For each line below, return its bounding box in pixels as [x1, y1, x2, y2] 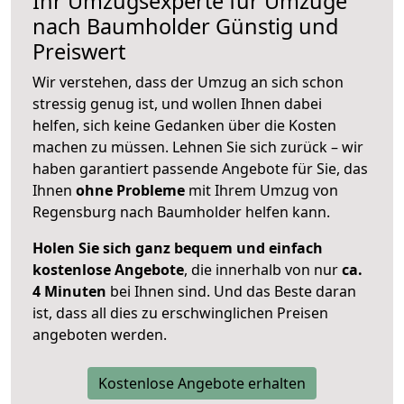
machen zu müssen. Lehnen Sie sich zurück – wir [32, 137, 363, 158]
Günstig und [210, 12, 338, 41]
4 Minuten [32, 281, 106, 302]
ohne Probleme [76, 180, 185, 201]
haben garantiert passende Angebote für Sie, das [32, 159, 368, 179]
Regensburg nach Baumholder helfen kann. [32, 202, 330, 223]
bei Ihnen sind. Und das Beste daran [106, 281, 356, 302]
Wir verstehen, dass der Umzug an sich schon [32, 72, 344, 93]
